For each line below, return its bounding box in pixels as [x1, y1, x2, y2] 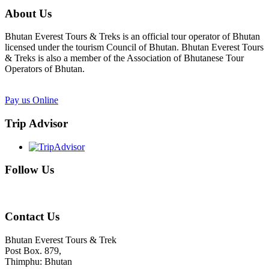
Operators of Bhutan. [5, 64, 85, 74]
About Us [5, 7, 52, 20]
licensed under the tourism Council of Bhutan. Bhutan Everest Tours [5, 42, 264, 53]
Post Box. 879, [5, 245, 61, 256]
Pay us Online [5, 95, 58, 106]
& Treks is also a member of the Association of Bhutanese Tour [5, 53, 244, 64]
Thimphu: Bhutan [5, 256, 72, 267]
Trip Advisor [5, 117, 68, 130]
